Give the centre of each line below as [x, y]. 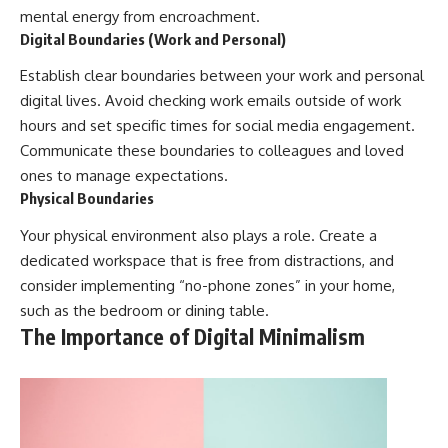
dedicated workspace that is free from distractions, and [207, 260]
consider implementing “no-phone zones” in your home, [207, 285]
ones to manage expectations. [124, 176]
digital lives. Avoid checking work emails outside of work [210, 101]
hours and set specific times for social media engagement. [217, 126]
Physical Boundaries [87, 198]
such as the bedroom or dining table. [144, 310]
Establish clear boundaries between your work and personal [222, 76]
